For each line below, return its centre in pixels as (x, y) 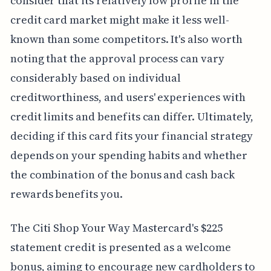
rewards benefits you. (66, 194)
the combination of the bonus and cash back (122, 174)
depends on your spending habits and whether (129, 155)
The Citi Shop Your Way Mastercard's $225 (116, 227)
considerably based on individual (96, 77)
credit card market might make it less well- (119, 19)
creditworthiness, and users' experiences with (128, 97)
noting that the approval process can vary (117, 58)
